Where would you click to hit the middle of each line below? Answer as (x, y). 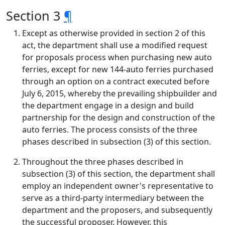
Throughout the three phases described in (103, 162)
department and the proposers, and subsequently (117, 210)
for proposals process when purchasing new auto (117, 57)
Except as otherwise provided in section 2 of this (114, 33)
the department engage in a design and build (108, 105)
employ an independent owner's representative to (118, 186)
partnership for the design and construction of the (119, 118)
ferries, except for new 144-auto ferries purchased (118, 69)
